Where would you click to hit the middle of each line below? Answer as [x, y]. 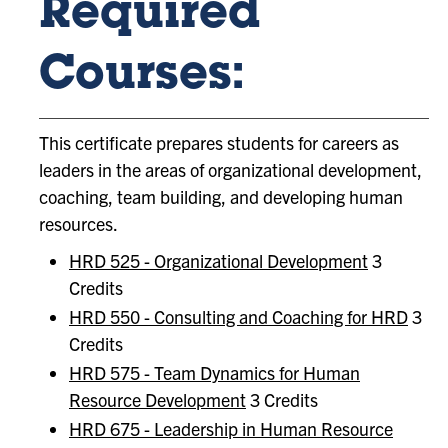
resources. [80, 223]
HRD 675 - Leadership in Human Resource [231, 428]
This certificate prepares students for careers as [219, 142]
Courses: [141, 77]
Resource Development [157, 399]
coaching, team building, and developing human [221, 196]
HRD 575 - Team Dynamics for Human [214, 372]
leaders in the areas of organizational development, [230, 169]
